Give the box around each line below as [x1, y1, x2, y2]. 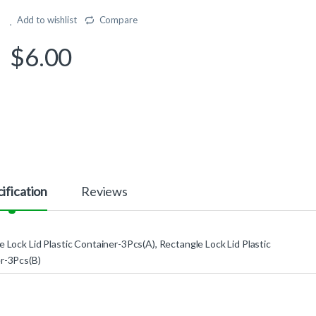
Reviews [81, 183, 128, 199]
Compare [99, 14, 138, 26]
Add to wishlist [16, 14, 77, 26]
